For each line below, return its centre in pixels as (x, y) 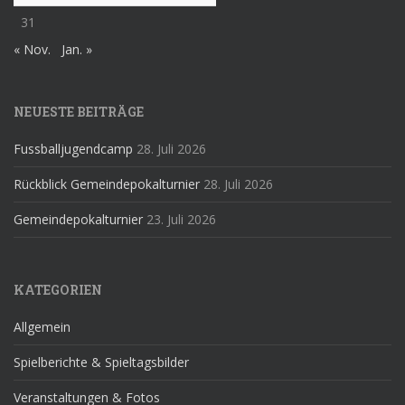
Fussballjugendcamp (73, 148)
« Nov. (32, 49)
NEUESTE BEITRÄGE (79, 111)
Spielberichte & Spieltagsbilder (101, 362)
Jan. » (77, 49)
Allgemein (42, 326)
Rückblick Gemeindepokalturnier (107, 184)
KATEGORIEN (58, 289)
